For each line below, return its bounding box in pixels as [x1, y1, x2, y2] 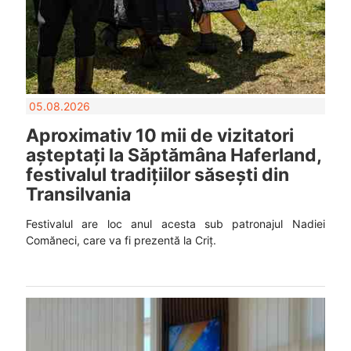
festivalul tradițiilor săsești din [25, 164, 289, 186]
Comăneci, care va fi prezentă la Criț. [25, 233, 216, 248]
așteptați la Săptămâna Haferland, [25, 144, 321, 167]
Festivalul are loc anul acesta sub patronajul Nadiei [25, 217, 325, 231]
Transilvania [25, 183, 131, 206]
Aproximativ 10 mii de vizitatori [25, 125, 294, 147]
